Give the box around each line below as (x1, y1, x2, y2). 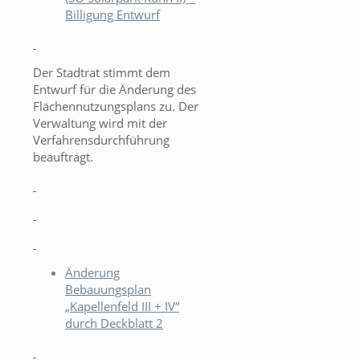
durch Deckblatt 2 (65, 315, 163, 332)
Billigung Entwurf (65, 6, 160, 23)
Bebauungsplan (65, 281, 151, 298)
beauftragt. (33, 149, 93, 166)
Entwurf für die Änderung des (33, 81, 196, 98)
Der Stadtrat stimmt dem (33, 64, 170, 81)
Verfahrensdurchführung (33, 132, 170, 149)
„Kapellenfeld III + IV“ (65, 298, 179, 315)
